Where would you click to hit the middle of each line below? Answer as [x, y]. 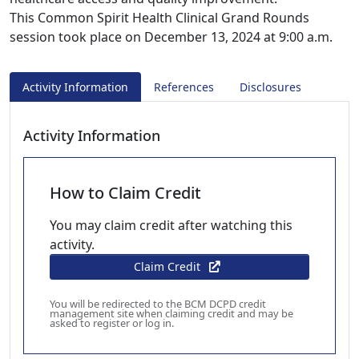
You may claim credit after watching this [171, 225]
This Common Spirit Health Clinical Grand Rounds [159, 18]
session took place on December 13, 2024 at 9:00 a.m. [171, 37]
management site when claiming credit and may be [171, 313]
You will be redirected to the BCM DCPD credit [158, 304]
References [184, 87]
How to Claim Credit [125, 193]
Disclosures [270, 87]
